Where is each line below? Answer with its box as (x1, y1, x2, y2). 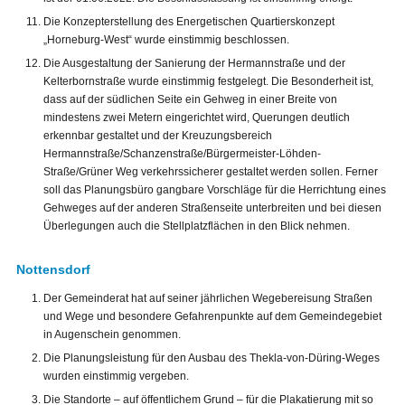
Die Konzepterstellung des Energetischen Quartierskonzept (43, 15, 334, 29)
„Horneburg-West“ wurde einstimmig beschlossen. (43, 33, 289, 47)
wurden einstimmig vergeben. (43, 370, 189, 383)
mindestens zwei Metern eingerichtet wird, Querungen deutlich (43, 111, 350, 125)
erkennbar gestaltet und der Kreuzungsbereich (43, 129, 272, 143)
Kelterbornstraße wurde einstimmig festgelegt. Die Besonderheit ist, (43, 75, 373, 89)
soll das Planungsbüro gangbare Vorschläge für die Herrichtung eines (43, 184, 386, 197)
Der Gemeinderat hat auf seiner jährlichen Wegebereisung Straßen (43, 292, 372, 306)
